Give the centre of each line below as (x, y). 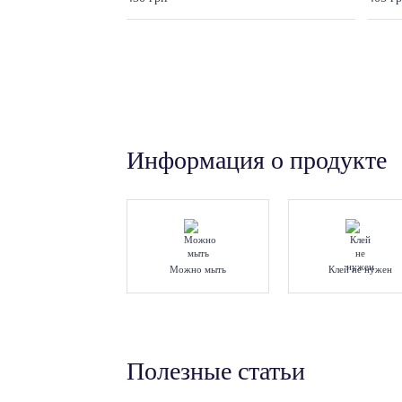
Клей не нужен (360, 269)
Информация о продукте (257, 160)
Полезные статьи (216, 371)
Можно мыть (198, 269)
